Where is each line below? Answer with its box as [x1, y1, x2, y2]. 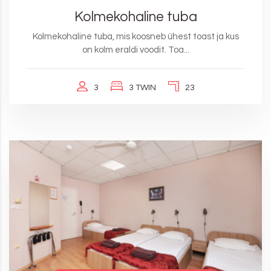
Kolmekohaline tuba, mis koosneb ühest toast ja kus [32, 32, 239, 42]
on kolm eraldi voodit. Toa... [82, 45, 189, 55]
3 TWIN [128, 83, 156, 93]
